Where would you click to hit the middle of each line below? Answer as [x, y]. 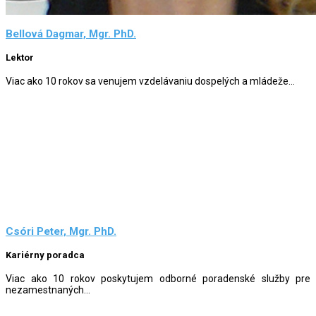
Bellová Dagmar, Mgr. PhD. [71, 34]
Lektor [20, 58]
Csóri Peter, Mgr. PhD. [61, 232]
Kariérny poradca [45, 255]
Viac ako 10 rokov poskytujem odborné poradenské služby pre [158, 278]
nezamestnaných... [48, 290]
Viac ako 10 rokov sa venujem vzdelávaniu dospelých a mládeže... [150, 81]
